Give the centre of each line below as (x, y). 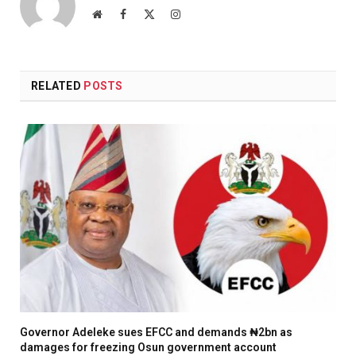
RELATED (58, 86)
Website (119, 14)
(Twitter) (174, 30)
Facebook (147, 14)
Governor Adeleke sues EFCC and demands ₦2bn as (156, 333)
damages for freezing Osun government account (148, 348)
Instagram (202, 14)
